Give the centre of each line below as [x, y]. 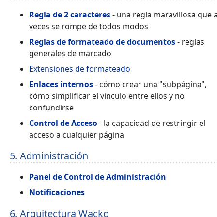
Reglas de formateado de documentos [102, 41]
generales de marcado [70, 53]
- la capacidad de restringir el [151, 123]
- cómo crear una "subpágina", [150, 84]
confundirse [51, 107]
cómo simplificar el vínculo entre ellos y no [107, 96]
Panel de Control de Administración [98, 177]
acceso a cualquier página [77, 134]
